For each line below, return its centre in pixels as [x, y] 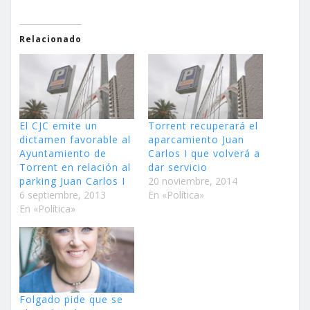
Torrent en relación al [75, 167]
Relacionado [51, 39]
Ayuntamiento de [63, 154]
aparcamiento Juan [196, 140]
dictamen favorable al [75, 140]
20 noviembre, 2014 [193, 181]
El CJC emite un [58, 126]
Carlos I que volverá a [204, 154]
